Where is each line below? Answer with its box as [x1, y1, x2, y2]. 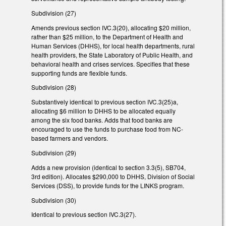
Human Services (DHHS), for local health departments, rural [31, 41, 195, 50]
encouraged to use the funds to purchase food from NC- [31, 125, 183, 134]
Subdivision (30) [31, 195, 76, 204]
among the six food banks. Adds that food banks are [31, 116, 173, 125]
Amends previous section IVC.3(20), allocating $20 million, [31, 23, 191, 32]
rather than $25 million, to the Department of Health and [31, 32, 183, 41]
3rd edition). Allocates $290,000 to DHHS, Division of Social [31, 172, 195, 181]
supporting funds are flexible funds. [31, 68, 127, 77]
